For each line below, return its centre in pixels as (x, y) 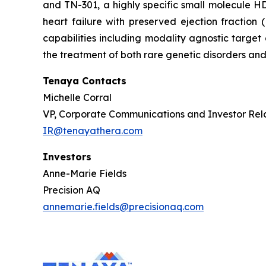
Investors (67, 157)
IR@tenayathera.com (93, 131)
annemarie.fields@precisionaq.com (123, 207)
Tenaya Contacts (85, 81)
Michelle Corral (77, 97)
